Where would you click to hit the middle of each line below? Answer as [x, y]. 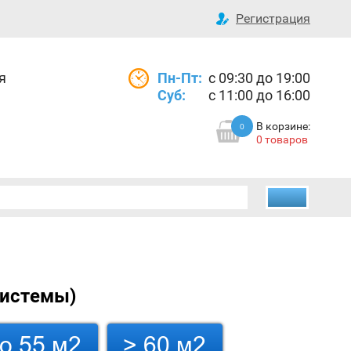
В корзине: [283, 126]
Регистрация [273, 18]
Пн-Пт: [180, 78]
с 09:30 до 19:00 [259, 78]
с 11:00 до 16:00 [259, 95]
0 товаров [282, 139]
